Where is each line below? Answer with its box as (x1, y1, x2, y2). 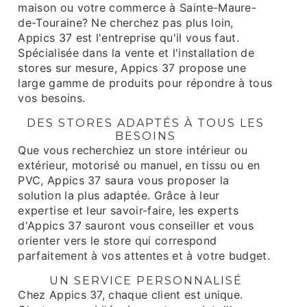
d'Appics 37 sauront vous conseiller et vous (18, 219, 254, 232)
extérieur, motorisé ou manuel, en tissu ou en (18, 158, 260, 172)
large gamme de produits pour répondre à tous (18, 76, 273, 90)
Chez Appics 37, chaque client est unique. (18, 288, 243, 302)
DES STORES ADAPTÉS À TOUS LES (27, 116, 265, 130)
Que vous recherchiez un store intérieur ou (18, 143, 248, 157)
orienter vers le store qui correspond (18, 234, 217, 247)
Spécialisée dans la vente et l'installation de (18, 46, 255, 60)
